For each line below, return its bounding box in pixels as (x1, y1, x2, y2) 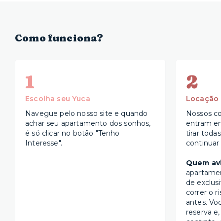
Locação (185, 94, 219, 104)
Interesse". (25, 139, 62, 148)
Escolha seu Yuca (25, 94, 90, 104)
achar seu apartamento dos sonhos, (25, 119, 151, 128)
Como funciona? (15, 32, 104, 44)
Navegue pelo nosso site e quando (25, 109, 148, 118)
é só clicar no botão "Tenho (25, 129, 120, 138)
